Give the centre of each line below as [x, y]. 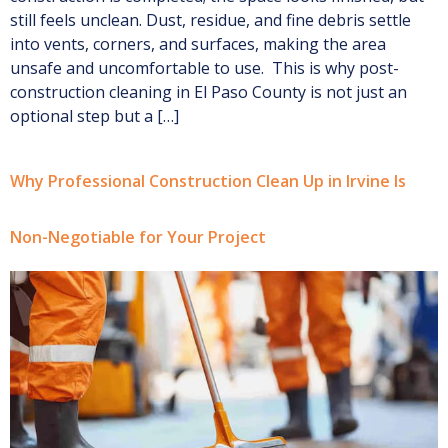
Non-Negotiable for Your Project [138, 236]
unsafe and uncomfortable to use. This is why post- [204, 68]
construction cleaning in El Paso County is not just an [208, 92]
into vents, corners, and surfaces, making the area [198, 44]
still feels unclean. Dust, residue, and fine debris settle [210, 20]
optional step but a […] [94, 116]
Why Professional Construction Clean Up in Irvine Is [208, 180]
